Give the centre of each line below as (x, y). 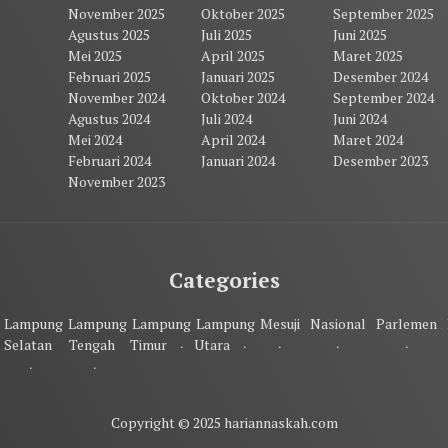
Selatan (28, 345)
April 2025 (232, 55)
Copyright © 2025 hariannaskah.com (224, 423)
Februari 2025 (110, 76)
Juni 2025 (359, 34)
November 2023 (117, 181)
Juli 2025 (226, 34)
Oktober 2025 (242, 13)
